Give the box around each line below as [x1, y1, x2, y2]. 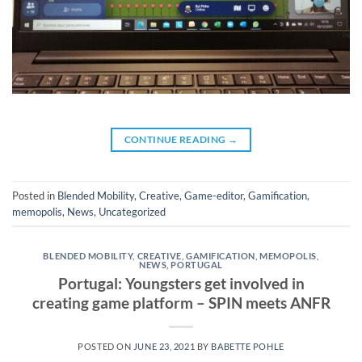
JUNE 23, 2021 [133, 340, 196, 351]
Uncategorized [99, 204, 166, 218]
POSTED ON [78, 340, 133, 351]
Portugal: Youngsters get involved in [57, 273, 305, 293]
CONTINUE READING [124, 133, 228, 146]
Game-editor [184, 188, 243, 202]
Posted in [12, 188, 57, 202]
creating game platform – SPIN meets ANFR [32, 293, 330, 312]
